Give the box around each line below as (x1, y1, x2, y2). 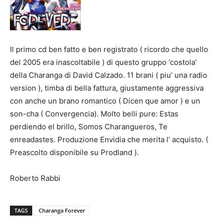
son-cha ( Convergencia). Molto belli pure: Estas (10, 109, 178, 118)
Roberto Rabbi (10, 173, 60, 183)
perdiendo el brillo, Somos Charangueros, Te (10, 122, 167, 131)
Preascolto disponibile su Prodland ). (10, 148, 139, 157)
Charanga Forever (39, 207, 85, 214)
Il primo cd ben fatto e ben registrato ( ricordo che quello (10, 45, 208, 54)
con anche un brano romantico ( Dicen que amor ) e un (10, 96, 200, 106)
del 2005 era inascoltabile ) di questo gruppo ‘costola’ (10, 57, 197, 67)
